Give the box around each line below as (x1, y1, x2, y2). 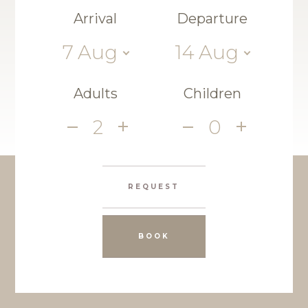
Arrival (74, 10, 118, 27)
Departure (177, 10, 248, 27)
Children (183, 85, 241, 102)
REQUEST (128, 181, 180, 191)
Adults (73, 85, 118, 102)
